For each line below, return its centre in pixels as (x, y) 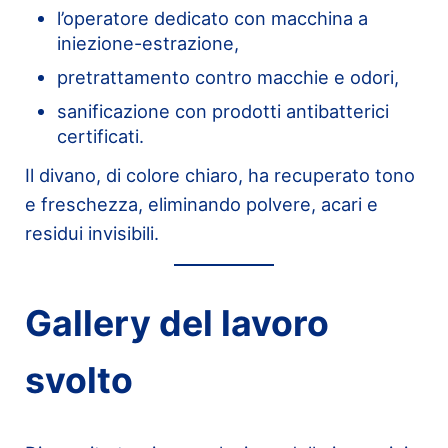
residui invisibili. (91, 232)
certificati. (100, 135)
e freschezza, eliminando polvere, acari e (201, 203)
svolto (78, 381)
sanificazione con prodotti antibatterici (222, 110)
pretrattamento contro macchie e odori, (227, 76)
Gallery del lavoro (176, 324)
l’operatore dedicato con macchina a (212, 17)
